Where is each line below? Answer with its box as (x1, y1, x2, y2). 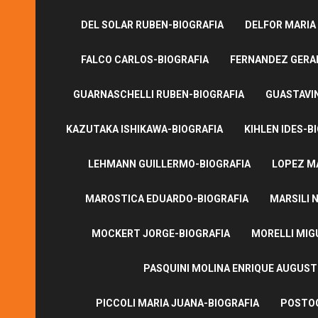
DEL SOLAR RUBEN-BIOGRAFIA (81, 18, 224, 31)
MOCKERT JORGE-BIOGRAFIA (91, 227, 230, 239)
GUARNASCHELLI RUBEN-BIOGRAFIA (73, 88, 244, 100)
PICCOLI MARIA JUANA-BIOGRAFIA (96, 297, 259, 309)
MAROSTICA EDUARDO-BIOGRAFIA (84, 192, 248, 204)
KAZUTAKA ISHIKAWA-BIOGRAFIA (66, 123, 223, 135)
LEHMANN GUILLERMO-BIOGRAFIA (87, 158, 251, 170)
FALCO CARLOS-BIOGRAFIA (81, 53, 209, 65)
